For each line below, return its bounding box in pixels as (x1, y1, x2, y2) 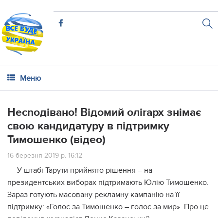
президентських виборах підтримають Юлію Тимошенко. (7, 178, 209, 187)
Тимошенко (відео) (7, 133, 106, 146)
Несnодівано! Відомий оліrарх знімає (7, 106, 201, 119)
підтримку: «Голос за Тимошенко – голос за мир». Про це (7, 202, 209, 212)
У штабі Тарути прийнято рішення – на (17, 165, 152, 175)
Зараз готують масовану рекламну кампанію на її (7, 190, 180, 200)
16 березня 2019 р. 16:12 (7, 151, 82, 160)
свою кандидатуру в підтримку (7, 119, 169, 133)
